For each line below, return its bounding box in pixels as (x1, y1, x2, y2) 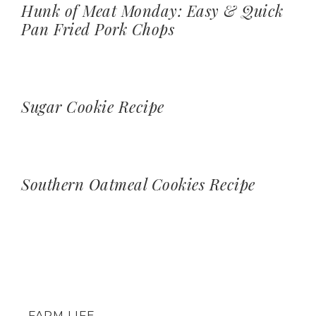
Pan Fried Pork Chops (21, 18, 174, 40)
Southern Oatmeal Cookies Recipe (21, 174, 255, 195)
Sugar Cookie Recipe (21, 96, 164, 118)
